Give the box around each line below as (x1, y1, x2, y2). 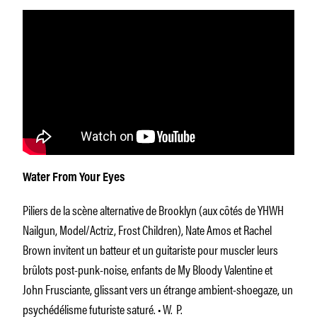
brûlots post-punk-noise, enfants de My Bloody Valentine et (23, 260, 272, 279)
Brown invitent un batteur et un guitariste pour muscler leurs (23, 240, 278, 259)
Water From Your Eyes (23, 172, 125, 185)
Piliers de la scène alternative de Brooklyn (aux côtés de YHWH (23, 200, 284, 219)
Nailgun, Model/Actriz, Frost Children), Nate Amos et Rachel (23, 220, 272, 239)
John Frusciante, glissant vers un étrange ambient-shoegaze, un (23, 279, 293, 299)
